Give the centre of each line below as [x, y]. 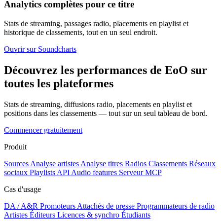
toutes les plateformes [59, 83]
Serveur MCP [140, 172]
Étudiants [136, 215]
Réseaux [202, 163]
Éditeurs [42, 215]
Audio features [94, 172]
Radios [136, 163]
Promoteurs [58, 206]
